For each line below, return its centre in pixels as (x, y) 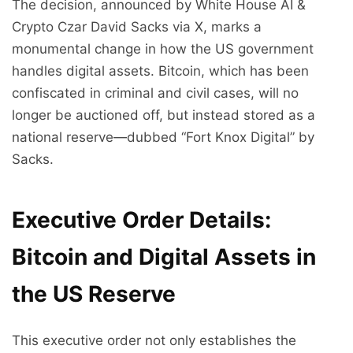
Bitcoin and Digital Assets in (164, 257)
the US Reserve (94, 294)
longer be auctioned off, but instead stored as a (163, 115)
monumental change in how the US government (163, 49)
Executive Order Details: (141, 220)
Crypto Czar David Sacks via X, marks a (137, 27)
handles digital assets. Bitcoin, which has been (160, 71)
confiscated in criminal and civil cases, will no (155, 93)
